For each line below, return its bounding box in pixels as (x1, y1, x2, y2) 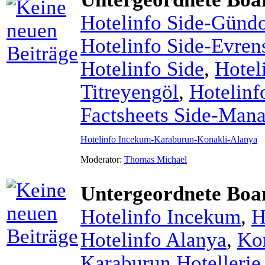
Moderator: (80, 154, 124, 164)
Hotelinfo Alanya (80, 228, 227, 251)
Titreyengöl (80, 80, 179, 103)
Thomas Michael (124, 154, 187, 164)
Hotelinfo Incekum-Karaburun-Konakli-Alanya (80, 134, 257, 144)
